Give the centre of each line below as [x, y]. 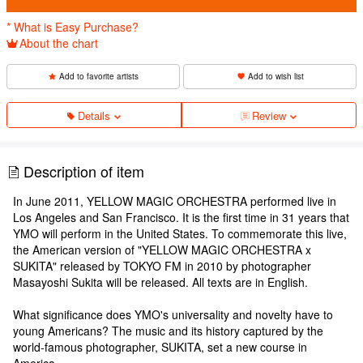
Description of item [84, 171]
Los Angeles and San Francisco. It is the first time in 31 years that [181, 217]
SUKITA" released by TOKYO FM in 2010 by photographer [162, 265]
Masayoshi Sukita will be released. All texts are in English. [160, 282]
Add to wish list [275, 76]
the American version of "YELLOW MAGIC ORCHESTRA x [162, 249]
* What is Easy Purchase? [73, 26]
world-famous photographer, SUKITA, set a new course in [160, 346]
